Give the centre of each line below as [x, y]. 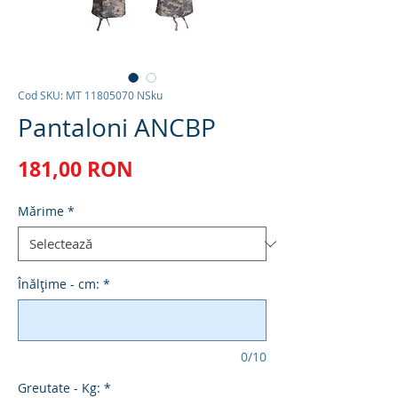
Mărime [41, 211]
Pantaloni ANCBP [117, 128]
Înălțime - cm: [59, 284]
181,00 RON [76, 169]
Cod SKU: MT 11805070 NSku [90, 96]
